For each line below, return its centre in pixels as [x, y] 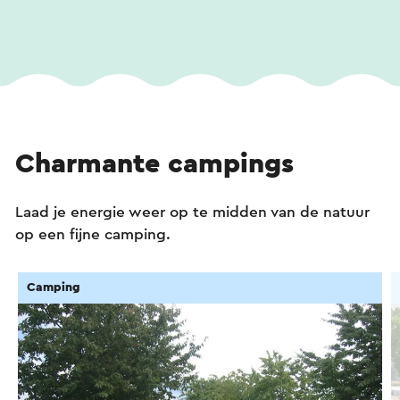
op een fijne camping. [95, 235]
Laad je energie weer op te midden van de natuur [192, 212]
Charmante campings [154, 164]
